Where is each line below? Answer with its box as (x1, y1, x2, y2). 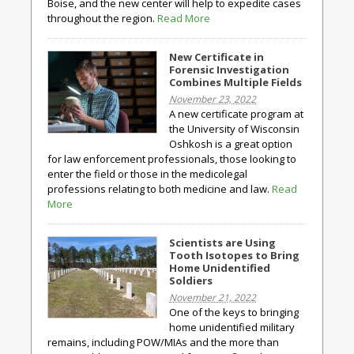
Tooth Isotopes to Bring (169, 248, 299, 262)
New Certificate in (169, 50, 264, 64)
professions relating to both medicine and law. (47, 182, 272, 196)
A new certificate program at (169, 107, 303, 121)
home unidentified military (169, 320, 295, 334)
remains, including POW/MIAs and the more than (47, 335, 279, 349)
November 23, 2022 (169, 92, 256, 106)
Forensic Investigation (169, 62, 289, 77)
